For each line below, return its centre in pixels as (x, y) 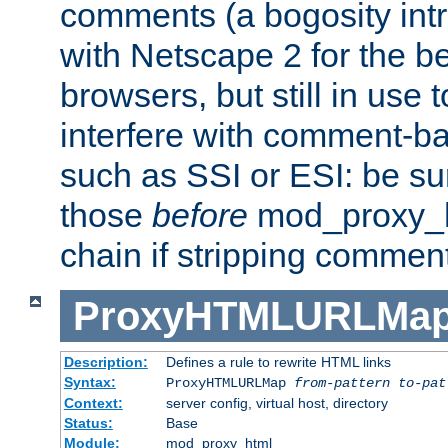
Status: (88, 423)
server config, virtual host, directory (276, 403)
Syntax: (89, 382)
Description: (105, 362)
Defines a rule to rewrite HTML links (278, 362)
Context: (93, 403)
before (200, 214)
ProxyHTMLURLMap (229, 383)
